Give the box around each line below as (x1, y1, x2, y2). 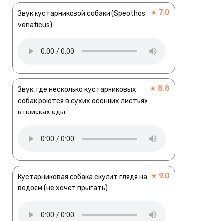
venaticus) (18, 21, 52, 30)
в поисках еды (18, 108, 65, 117)
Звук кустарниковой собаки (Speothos (18, 9, 145, 18)
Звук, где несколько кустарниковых (18, 85, 136, 94)
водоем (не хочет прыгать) (18, 184, 108, 193)
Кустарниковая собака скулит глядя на (18, 173, 147, 182)
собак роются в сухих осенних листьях (18, 97, 148, 106)
